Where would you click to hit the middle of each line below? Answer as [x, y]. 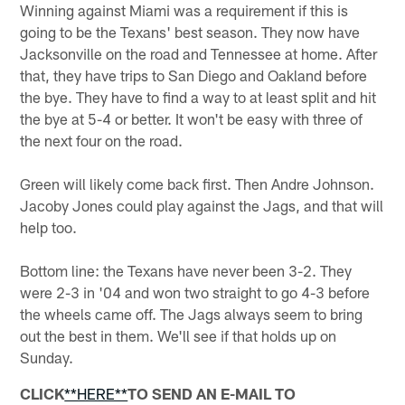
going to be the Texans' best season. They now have [190, 31]
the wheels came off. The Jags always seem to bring [192, 313]
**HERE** [96, 393]
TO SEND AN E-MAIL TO [212, 393]
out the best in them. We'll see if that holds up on [179, 335]
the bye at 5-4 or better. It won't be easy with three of [192, 118]
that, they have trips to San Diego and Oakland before [194, 75]
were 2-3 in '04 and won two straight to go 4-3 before [195, 292]
